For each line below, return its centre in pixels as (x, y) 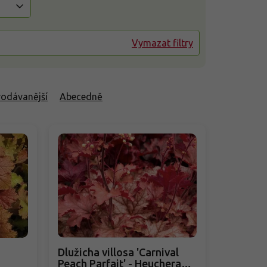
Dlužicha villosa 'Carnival (119, 252)
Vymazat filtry (162, 43)
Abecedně (81, 97)
